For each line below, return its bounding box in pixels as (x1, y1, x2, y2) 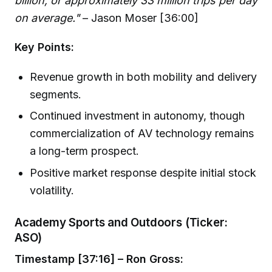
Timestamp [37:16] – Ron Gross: (15, 252, 183, 265)
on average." (15, 11, 80, 24)
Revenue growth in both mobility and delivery (30, 70, 257, 84)
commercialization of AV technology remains (30, 127, 254, 140)
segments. (30, 88, 82, 101)
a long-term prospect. (30, 144, 140, 158)
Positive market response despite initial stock (30, 166, 257, 179)
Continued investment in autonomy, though (30, 109, 245, 123)
